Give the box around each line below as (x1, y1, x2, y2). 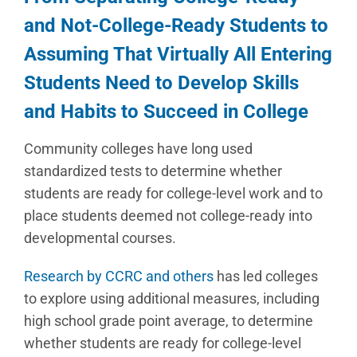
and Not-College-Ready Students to (24, 14, 328, 37)
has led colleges (214, 268, 318, 284)
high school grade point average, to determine (24, 312, 313, 329)
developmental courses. (24, 229, 176, 246)
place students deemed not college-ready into (24, 207, 312, 224)
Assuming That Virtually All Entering (24, 43, 332, 65)
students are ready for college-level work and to (24, 185, 323, 202)
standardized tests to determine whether (24, 163, 282, 179)
